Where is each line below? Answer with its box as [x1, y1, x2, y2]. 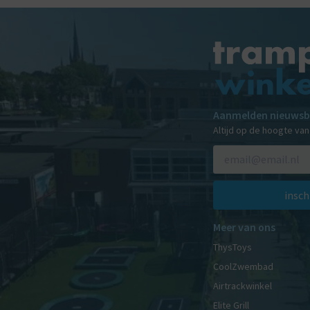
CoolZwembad [213, 260, 273, 273]
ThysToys [213, 241, 252, 254]
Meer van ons [213, 220, 275, 235]
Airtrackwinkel [213, 280, 272, 293]
